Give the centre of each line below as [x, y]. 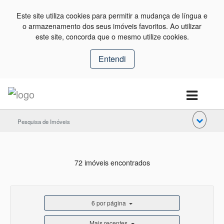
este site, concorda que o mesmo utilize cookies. [112, 36]
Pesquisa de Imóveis [44, 121]
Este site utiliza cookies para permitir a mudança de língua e [112, 15]
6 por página [108, 203]
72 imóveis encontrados [112, 162]
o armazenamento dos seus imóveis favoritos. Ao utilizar [112, 26]
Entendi [112, 59]
